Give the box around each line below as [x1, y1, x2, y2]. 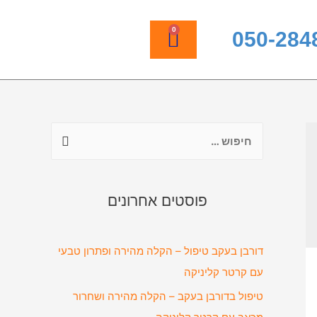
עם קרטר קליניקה [184, 265, 263, 279]
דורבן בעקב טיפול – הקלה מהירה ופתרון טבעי [58, 244, 263, 258]
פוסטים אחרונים [107, 192, 207, 209]
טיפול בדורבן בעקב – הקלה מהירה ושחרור [73, 289, 263, 303]
